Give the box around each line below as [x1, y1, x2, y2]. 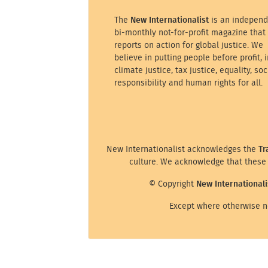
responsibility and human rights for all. [114, 78, 263, 88]
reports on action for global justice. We [114, 41, 263, 50]
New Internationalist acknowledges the [106, 144, 258, 154]
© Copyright [148, 179, 196, 188]
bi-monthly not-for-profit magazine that [114, 28, 266, 38]
